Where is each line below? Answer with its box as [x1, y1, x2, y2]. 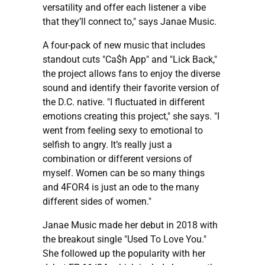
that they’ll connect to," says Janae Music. [43, 15, 216, 27]
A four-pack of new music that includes [43, 39, 205, 51]
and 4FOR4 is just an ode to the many [43, 181, 199, 193]
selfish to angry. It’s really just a [43, 138, 172, 150]
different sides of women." [43, 195, 151, 207]
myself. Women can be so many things [43, 167, 205, 179]
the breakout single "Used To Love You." [43, 233, 206, 245]
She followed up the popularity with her [43, 247, 205, 259]
